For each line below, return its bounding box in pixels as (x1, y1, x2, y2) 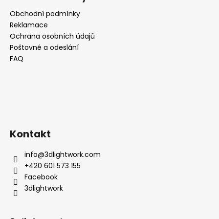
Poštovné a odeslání (10, 42, 79, 52)
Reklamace (10, 20, 48, 30)
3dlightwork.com (44, 149, 101, 159)
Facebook (24, 172, 58, 182)
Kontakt (10, 127, 51, 141)
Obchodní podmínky (10, 8, 80, 19)
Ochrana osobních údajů (10, 31, 95, 41)
